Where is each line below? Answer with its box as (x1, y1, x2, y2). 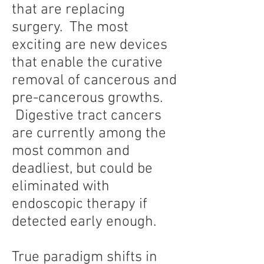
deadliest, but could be (12, 160, 153, 178)
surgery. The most (12, 19, 128, 37)
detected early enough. (12, 213, 167, 231)
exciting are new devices (12, 37, 167, 54)
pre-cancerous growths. (12, 90, 163, 107)
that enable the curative (12, 54, 163, 72)
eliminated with (12, 178, 110, 196)
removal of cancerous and (12, 72, 177, 90)
